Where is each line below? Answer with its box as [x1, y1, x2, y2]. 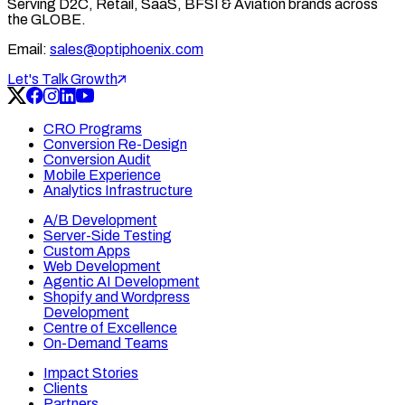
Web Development [43, 259, 161, 275]
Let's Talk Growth [7, 71, 118, 88]
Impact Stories [43, 365, 138, 381]
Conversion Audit [43, 152, 151, 168]
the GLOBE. [7, 12, 86, 28]
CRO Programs [43, 121, 142, 137]
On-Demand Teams [43, 335, 168, 352]
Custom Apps [43, 243, 130, 259]
